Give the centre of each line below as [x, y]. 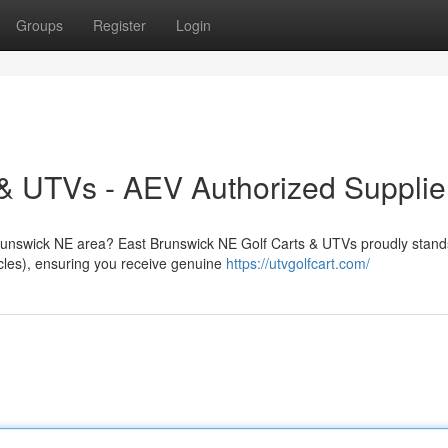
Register [119, 25]
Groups [39, 25]
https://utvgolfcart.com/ [298, 263]
